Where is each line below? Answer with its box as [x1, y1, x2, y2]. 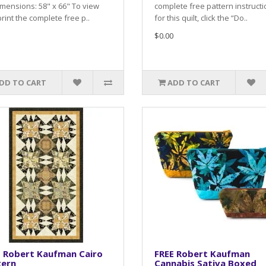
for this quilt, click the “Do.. [154, 12, 248, 23]
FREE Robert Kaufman [154, 247, 250, 259]
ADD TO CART [167, 77, 220, 88]
